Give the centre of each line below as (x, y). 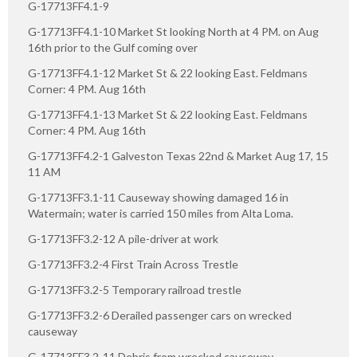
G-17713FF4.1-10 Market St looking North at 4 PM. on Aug (173, 32)
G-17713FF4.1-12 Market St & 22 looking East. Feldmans (168, 73)
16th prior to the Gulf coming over (113, 48)
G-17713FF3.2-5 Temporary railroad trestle (135, 290)
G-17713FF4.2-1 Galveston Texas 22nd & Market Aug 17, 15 (178, 156)
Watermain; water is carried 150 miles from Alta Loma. (161, 214)
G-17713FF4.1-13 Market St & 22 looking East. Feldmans (168, 115)
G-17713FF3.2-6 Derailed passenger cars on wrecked (160, 316)
